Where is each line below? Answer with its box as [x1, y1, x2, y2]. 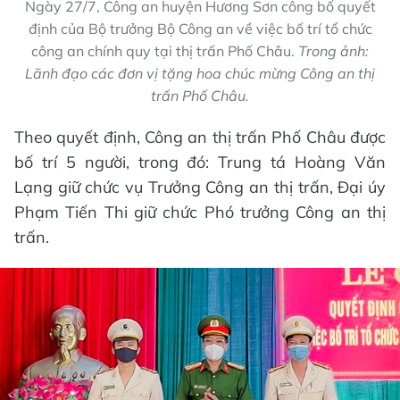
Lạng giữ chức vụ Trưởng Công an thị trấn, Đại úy [14, 176, 386, 197]
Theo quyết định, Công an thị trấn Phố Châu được [14, 126, 386, 147]
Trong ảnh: [298, 41, 369, 60]
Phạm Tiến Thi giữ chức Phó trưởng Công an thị [14, 201, 386, 222]
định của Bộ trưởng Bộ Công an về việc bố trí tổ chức [28, 19, 372, 37]
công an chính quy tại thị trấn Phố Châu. [31, 41, 298, 60]
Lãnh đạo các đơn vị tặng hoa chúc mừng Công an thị [25, 63, 375, 82]
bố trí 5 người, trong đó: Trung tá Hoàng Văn [14, 151, 386, 172]
